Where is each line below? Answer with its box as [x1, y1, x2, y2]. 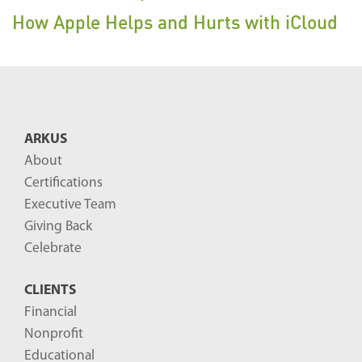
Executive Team [24, 198, 116, 213]
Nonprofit [24, 327, 83, 342]
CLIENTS [24, 284, 76, 298]
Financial [24, 305, 77, 320]
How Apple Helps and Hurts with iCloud [12, 11, 338, 34]
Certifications [24, 176, 103, 191]
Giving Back [24, 220, 92, 234]
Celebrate [24, 242, 82, 256]
